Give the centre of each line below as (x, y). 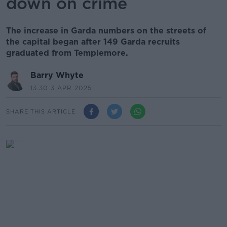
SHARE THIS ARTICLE (41, 111)
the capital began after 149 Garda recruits (93, 42)
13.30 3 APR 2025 (61, 88)
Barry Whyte (57, 75)
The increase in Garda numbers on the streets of (106, 31)
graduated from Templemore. (67, 53)
